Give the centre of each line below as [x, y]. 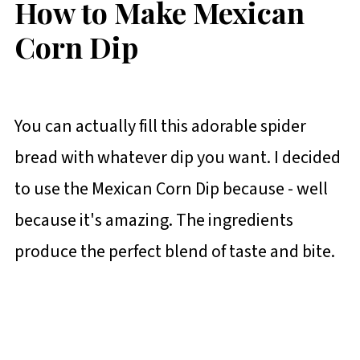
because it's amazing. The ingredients [153, 220]
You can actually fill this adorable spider [160, 126]
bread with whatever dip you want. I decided [177, 157]
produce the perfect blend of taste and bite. [174, 251]
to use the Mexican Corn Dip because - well [171, 188]
